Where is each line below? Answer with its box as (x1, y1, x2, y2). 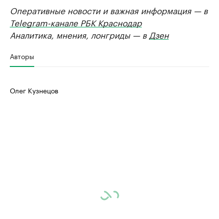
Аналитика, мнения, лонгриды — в (10, 28, 149, 41)
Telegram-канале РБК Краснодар (10, 16, 142, 28)
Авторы (10, 50, 34, 61)
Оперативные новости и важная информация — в (10, 3, 208, 16)
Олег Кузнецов (10, 85, 58, 95)
